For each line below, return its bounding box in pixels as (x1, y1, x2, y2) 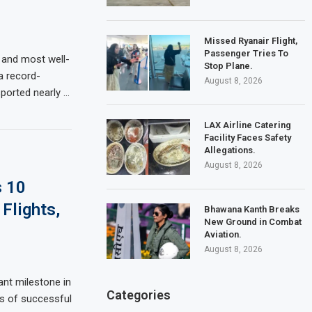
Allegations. (204, 144, 256, 155)
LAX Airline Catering (204, 119, 292, 130)
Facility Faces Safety (204, 132, 292, 143)
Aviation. (204, 228, 242, 240)
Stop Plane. (204, 60, 253, 71)
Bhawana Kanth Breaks (204, 203, 300, 214)
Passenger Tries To (204, 47, 289, 58)
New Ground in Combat (204, 216, 302, 227)
